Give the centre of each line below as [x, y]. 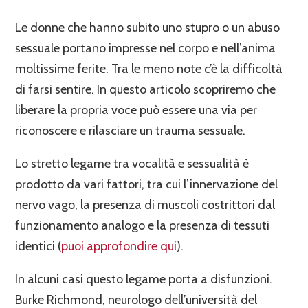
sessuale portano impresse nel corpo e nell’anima [146, 48]
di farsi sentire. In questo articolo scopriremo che [146, 89]
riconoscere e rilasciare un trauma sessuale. [131, 130]
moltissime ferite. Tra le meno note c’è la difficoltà [149, 68]
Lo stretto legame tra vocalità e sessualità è [132, 163]
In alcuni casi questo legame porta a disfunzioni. [144, 279]
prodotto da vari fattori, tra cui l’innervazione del [147, 184]
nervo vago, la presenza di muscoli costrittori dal [145, 205]
